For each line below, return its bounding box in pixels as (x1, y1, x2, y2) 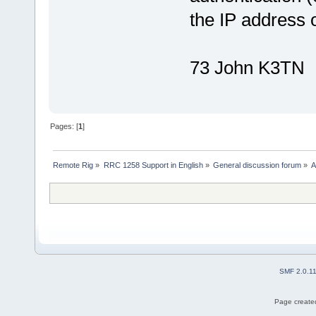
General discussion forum (212, 160, 301, 169)
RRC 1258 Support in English (103, 160, 203, 169)
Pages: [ (50, 121, 79, 130)
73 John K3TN (189, 57, 305, 79)
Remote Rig (53, 160, 94, 169)
